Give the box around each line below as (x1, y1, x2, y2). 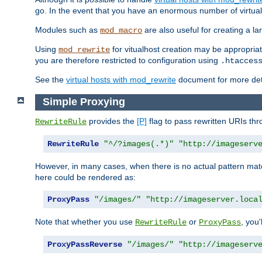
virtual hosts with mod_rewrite (66, 75, 176, 85)
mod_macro (100, 26, 142, 36)
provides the (87, 116, 137, 126)
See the (35, 75, 66, 85)
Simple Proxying (42, 96, 125, 108)
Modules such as (35, 25, 100, 35)
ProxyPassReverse (47, 239, 122, 249)
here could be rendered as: (35, 172, 136, 182)
